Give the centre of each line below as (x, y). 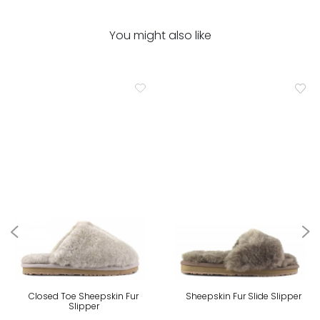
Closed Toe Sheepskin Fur (84, 296)
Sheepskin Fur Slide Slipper (244, 296)
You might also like (160, 36)
